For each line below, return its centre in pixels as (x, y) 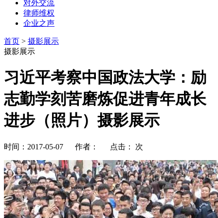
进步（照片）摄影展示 (82, 120)
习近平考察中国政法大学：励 (105, 78)
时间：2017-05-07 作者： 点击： (69, 146)
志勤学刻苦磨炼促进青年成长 (105, 99)
